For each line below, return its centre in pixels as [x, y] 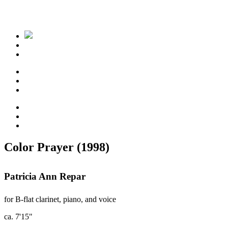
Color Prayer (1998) [57, 147]
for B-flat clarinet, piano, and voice [60, 199]
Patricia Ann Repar [45, 177]
